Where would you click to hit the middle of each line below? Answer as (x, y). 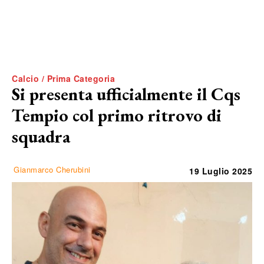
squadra (41, 136)
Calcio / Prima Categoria (63, 78)
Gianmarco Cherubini (52, 169)
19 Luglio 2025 (221, 171)
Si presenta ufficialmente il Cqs (126, 94)
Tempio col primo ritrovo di (117, 115)
